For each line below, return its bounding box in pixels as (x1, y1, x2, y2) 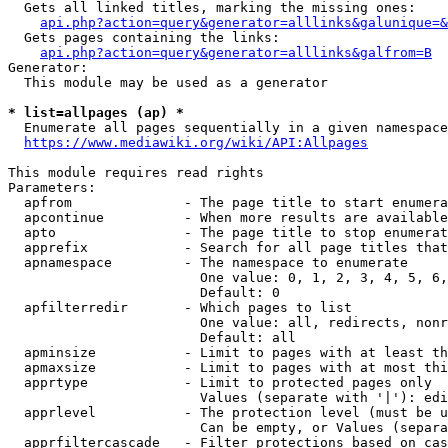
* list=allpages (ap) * (8, 105, 184, 120)
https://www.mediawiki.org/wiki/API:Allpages (24, 135, 368, 150)
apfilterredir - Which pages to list (8, 300, 352, 315)
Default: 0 (8, 285, 280, 300)
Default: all (8, 330, 296, 345)
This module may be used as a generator (8, 75, 328, 90)
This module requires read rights (8, 165, 264, 180)
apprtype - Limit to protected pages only (8, 375, 432, 390)
